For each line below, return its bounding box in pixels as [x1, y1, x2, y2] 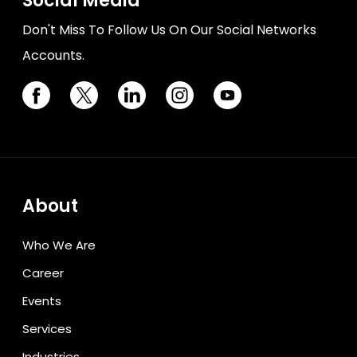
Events [22, 292, 61, 309]
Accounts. [22, 45, 84, 65]
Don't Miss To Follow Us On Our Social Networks [22, 20, 316, 39]
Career [22, 264, 64, 281]
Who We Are [22, 236, 96, 253]
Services [22, 320, 72, 337]
